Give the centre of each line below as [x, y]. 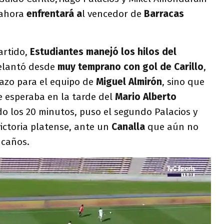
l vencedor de [112, 14]
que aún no [173, 127]
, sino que [183, 82]
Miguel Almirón [129, 82]
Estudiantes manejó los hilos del [103, 52]
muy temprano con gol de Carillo [130, 67]
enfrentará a [54, 14]
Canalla [129, 127]
